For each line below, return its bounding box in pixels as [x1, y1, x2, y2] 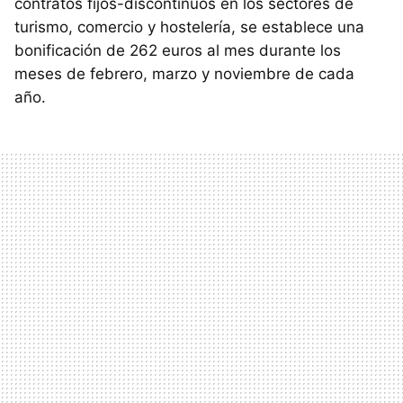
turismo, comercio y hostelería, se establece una [14, 17, 364, 36]
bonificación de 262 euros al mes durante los [14, 40, 341, 59]
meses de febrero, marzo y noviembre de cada [14, 64, 354, 83]
